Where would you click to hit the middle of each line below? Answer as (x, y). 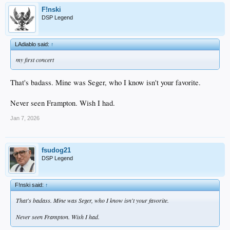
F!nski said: (30, 185)
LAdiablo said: (33, 44)
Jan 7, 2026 (25, 118)
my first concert (35, 60)
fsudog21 (56, 150)
